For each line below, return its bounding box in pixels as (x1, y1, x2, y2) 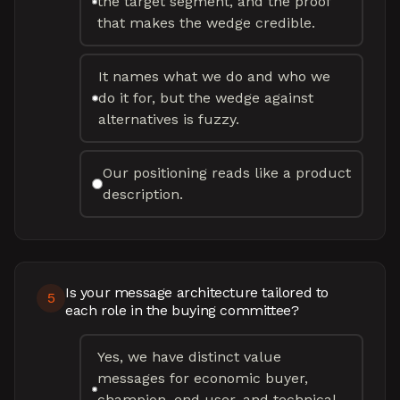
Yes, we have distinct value (96, 348, 281, 365)
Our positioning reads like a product (102, 164, 351, 181)
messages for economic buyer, (96, 370, 308, 387)
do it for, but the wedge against (97, 89, 313, 106)
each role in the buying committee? (65, 302, 299, 319)
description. (102, 186, 183, 203)
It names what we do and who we (97, 68, 330, 85)
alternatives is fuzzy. (97, 111, 239, 128)
